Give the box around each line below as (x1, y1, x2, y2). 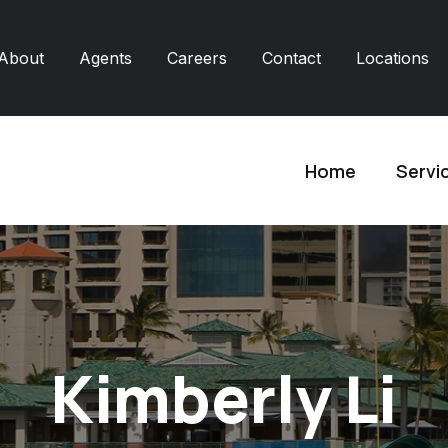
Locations (356, 48, 429, 68)
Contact (262, 48, 321, 68)
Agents (79, 48, 132, 68)
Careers (167, 48, 227, 68)
